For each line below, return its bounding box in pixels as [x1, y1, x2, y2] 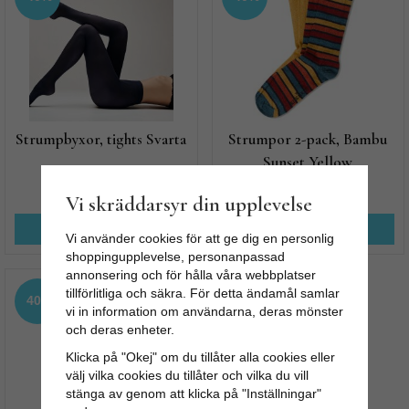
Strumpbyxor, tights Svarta [16, 130, 187, 150]
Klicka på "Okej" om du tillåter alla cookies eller [65, 350, 335, 365]
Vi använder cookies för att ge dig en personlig [65, 231, 334, 246]
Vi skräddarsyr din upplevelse [65, 192, 312, 218]
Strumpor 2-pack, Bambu [228, 130, 388, 150]
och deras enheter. [65, 322, 174, 338]
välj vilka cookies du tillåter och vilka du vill [65, 368, 309, 383]
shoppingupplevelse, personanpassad [65, 249, 285, 265]
